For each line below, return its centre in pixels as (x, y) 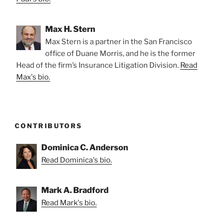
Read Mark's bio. (69, 203)
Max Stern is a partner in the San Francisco (119, 41)
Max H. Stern (70, 29)
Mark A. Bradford (75, 190)
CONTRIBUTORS (49, 125)
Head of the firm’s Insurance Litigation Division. (98, 65)
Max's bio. (33, 77)
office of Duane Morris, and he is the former (120, 53)
